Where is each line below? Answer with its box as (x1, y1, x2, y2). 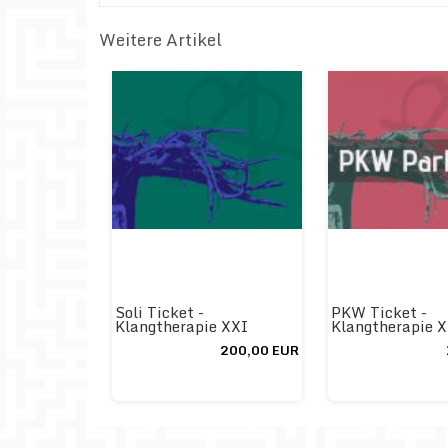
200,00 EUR (220, 338, 300, 361)
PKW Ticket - (331, 299, 428, 324)
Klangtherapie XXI (114, 313, 248, 338)
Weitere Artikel (98, 26, 222, 53)
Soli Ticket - (114, 299, 204, 324)
